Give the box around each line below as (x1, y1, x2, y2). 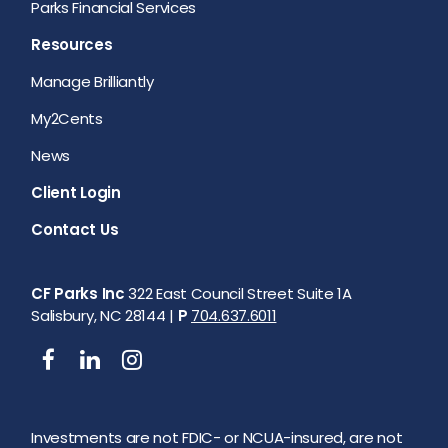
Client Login (31, 181, 121, 203)
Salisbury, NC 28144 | (31, 304, 178, 326)
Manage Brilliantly (31, 70, 154, 92)
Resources (31, 33, 113, 55)
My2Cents (31, 107, 103, 129)
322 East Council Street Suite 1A (124, 282, 352, 304)
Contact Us (31, 218, 119, 240)
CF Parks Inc (31, 282, 125, 304)
